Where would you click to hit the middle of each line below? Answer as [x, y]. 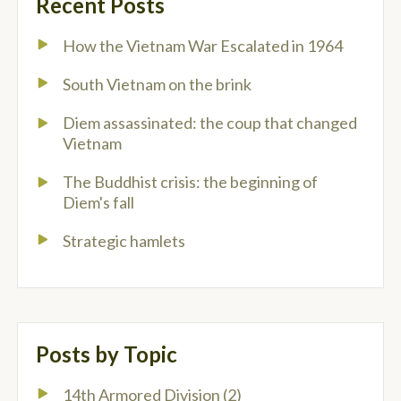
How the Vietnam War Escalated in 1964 [203, 46]
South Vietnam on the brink [157, 85]
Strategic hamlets [124, 241]
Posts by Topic [107, 354]
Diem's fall [98, 203]
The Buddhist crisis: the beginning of [190, 182]
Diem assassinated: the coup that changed [210, 123]
